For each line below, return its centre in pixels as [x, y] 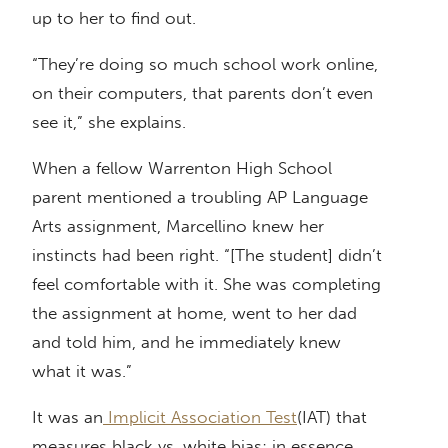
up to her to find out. [114, 18]
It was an [67, 417]
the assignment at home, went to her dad [194, 313]
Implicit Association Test [200, 417]
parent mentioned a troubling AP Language [200, 197]
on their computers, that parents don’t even [202, 93]
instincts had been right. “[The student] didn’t [207, 255]
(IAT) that [332, 417]
